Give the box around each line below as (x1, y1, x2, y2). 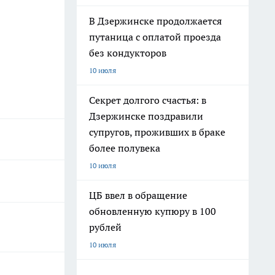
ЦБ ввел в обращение (89, 189, 187, 201)
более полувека (89, 142, 160, 154)
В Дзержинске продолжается (89, 15, 222, 27)
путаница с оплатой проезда (89, 31, 221, 43)
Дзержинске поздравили (89, 110, 203, 122)
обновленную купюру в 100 (89, 205, 216, 217)
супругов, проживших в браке (89, 126, 225, 138)
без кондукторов (89, 47, 166, 59)
